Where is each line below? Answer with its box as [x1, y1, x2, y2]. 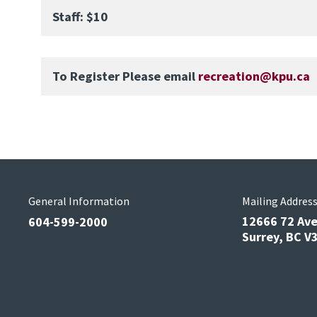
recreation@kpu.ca [198, 67, 310, 84]
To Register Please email [52, 67, 198, 84]
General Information [28, 194, 129, 208]
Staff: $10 [52, 8, 108, 25]
